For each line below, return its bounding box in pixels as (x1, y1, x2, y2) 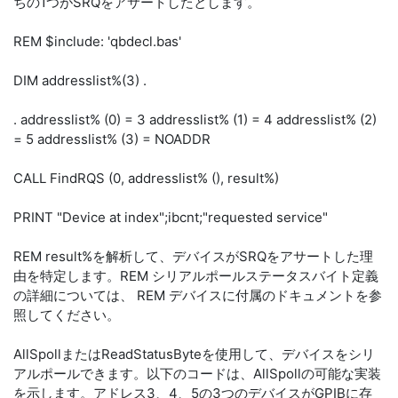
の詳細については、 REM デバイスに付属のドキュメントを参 (13, 287, 382, 304)
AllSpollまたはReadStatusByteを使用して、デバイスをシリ (13, 346, 375, 362)
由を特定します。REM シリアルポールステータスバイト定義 (13, 267, 378, 284)
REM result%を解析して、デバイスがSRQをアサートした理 (13, 248, 373, 265)
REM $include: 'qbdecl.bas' (13, 33, 181, 50)
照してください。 (13, 306, 120, 323)
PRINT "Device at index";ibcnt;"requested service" (13, 209, 328, 226)
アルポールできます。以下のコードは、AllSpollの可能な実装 (13, 365, 381, 382)
